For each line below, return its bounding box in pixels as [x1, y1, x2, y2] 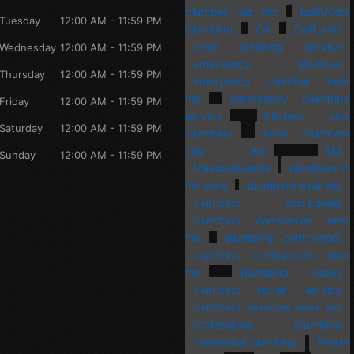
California [293, 21, 342, 36]
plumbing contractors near [193, 247, 350, 262]
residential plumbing [193, 334, 298, 348]
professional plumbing [193, 317, 342, 331]
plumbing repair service [193, 282, 342, 296]
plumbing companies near [193, 213, 350, 227]
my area [185, 178, 228, 192]
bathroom [299, 4, 350, 18]
